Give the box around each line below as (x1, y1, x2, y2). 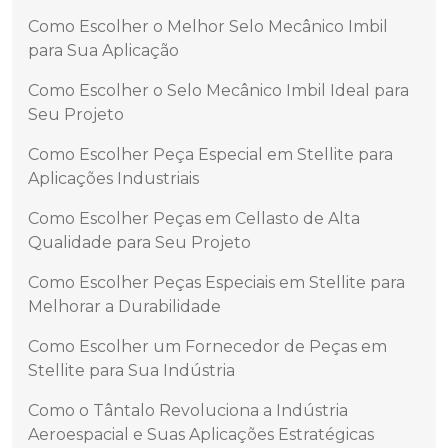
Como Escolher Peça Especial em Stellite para (28, 145, 393, 165)
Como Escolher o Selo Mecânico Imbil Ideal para (28, 81, 409, 101)
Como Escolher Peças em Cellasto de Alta (28, 209, 360, 229)
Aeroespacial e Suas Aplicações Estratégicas (28, 425, 374, 445)
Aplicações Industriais (28, 169, 199, 189)
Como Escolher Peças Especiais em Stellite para (28, 273, 405, 293)
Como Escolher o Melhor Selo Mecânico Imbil (28, 17, 388, 37)
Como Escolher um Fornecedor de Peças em (28, 337, 387, 357)
